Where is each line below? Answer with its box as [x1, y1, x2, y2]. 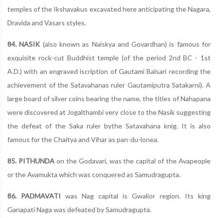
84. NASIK [7, 40, 40, 48]
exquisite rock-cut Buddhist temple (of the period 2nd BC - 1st [7, 54, 211, 62]
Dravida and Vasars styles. [7, 18, 86, 27]
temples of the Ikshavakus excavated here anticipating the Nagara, [7, 5, 211, 13]
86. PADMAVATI [7, 192, 61, 200]
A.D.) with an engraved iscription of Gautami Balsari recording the [7, 67, 211, 75]
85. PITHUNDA [7, 157, 54, 165]
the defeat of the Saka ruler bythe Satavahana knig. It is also [7, 122, 211, 130]
